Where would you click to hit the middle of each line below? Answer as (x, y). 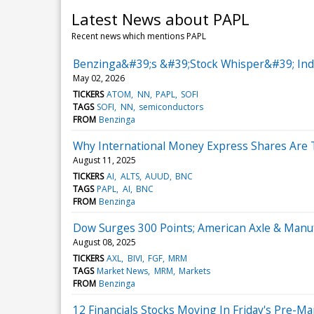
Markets (194, 271)
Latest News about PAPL (161, 19)
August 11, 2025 (104, 160)
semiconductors (171, 107)
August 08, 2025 (104, 242)
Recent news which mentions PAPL (139, 36)
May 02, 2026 (99, 78)
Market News (123, 271)
